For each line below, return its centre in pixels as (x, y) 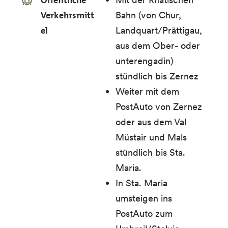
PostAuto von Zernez (159, 107)
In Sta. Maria (142, 183)
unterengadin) (145, 61)
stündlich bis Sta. (151, 152)
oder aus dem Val (151, 122)
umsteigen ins (144, 198)
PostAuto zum (144, 213)
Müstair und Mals (151, 137)
